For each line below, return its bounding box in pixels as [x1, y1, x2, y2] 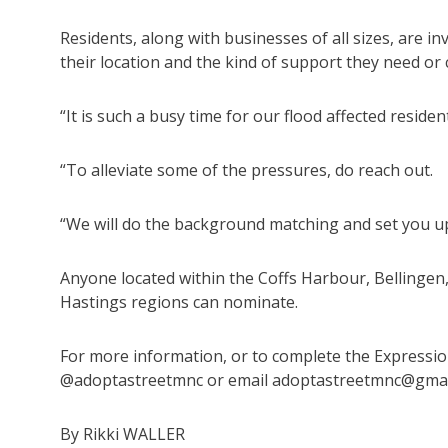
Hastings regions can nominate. [60, 291, 298, 314]
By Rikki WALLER [60, 423, 185, 446]
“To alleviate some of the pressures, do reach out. [60, 159, 433, 182]
